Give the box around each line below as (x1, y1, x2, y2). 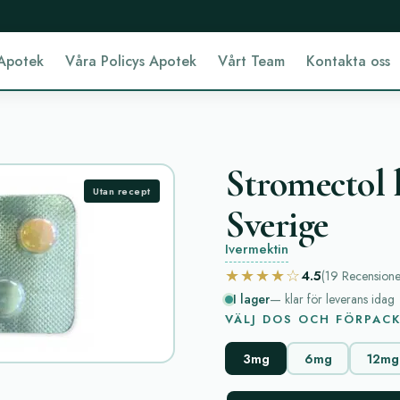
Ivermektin (225, 239, 288, 259)
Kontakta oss (306, 50, 391, 71)
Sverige (225, 202, 329, 247)
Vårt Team (218, 50, 286, 71)
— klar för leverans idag (270, 290, 395, 308)
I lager (233, 290, 270, 308)
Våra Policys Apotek (65, 50, 197, 71)
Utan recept (93, 183, 151, 198)
